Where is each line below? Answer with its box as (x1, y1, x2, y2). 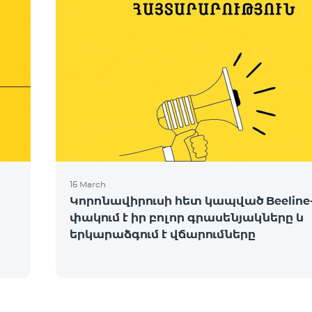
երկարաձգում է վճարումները (70, 228, 256, 241)
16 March (70, 179, 106, 189)
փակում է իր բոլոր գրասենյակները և (70, 211, 304, 224)
